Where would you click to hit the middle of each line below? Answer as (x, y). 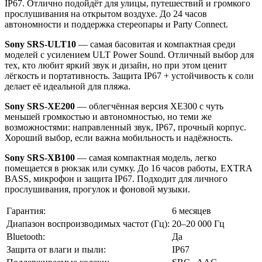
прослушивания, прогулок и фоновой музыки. (97, 189)
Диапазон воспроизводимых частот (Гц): (88, 223)
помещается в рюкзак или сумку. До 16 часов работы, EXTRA (128, 168)
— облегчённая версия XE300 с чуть (149, 106)
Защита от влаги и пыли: (56, 249)
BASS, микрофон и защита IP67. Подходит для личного (116, 178)
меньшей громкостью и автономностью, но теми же (108, 116)
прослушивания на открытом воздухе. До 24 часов (106, 13)
